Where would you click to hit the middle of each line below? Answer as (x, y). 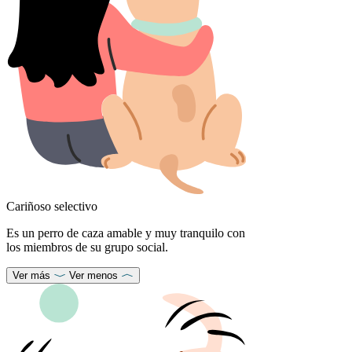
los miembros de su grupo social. (87, 247)
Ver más (31, 276)
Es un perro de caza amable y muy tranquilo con (126, 233)
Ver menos (93, 276)
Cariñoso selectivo (52, 207)
